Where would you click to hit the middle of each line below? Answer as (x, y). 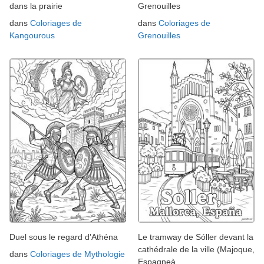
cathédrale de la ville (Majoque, (196, 250)
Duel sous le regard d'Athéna (64, 237)
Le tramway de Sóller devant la (196, 237)
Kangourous (32, 35)
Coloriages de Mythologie (77, 254)
